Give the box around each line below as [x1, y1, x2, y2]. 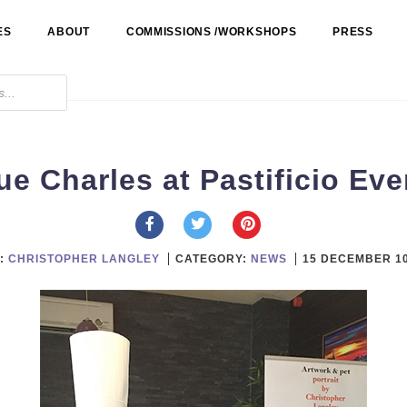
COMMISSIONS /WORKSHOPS [125, 25, 297, 38]
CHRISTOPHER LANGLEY [7, 252, 160, 265]
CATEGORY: [174, 252, 251, 265]
